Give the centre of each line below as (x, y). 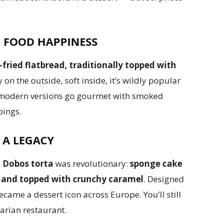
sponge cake (155, 164)
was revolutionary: (91, 164)
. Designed (164, 179)
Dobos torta (28, 164)
